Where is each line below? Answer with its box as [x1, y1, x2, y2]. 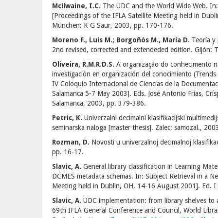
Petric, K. [52, 114, 82, 122]
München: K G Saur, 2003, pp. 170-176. [52, 21, 173, 29]
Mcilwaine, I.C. [52, 2, 101, 10]
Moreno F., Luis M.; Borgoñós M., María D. [52, 36, 190, 44]
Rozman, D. [52, 138, 90, 146]
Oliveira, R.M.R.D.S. [52, 60, 114, 68]
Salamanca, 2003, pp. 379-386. [52, 99, 146, 107]
